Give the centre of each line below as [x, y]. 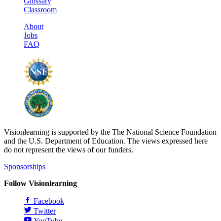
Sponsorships [25, 166]
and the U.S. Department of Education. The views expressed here [106, 141]
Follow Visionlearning [40, 183]
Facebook [49, 201]
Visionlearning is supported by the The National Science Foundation [110, 132]
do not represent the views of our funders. [69, 149]
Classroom [40, 9]
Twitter [45, 211]
